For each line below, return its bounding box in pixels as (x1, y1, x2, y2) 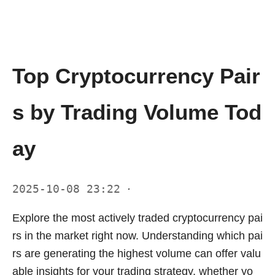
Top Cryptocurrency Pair (12, 63, 260, 88)
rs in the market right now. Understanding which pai (12, 229, 263, 242)
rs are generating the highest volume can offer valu (12, 247, 261, 260)
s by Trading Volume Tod (12, 99, 261, 124)
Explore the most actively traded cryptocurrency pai (12, 211, 263, 224)
